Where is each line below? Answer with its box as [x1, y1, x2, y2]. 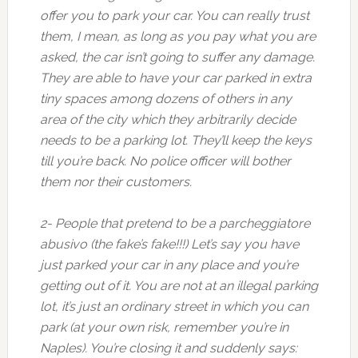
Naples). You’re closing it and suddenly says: [39, 340, 297, 356]
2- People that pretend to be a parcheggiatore [39, 216, 310, 231]
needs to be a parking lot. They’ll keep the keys [39, 133, 312, 148]
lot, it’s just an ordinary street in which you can [39, 299, 308, 314]
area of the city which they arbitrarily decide [39, 112, 296, 127]
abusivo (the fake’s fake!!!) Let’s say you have [39, 237, 299, 252]
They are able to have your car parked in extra [39, 70, 312, 86]
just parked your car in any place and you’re [39, 257, 298, 272]
